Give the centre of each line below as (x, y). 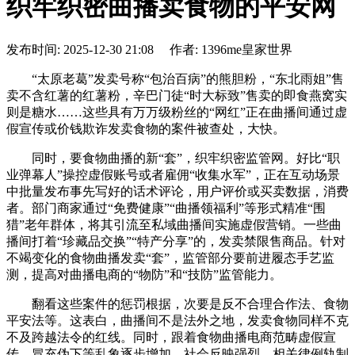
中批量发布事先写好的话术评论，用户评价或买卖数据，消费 (177, 191)
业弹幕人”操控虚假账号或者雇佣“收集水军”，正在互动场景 (173, 174)
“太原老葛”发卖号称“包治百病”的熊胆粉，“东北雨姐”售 (175, 78)
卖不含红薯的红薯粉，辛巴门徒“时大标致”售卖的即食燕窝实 (177, 95)
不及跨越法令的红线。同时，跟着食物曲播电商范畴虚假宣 (171, 337)
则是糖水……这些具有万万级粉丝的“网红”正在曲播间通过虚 (177, 112)
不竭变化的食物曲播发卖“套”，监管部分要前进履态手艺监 (170, 258)
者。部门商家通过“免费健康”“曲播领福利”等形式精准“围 (166, 208)
